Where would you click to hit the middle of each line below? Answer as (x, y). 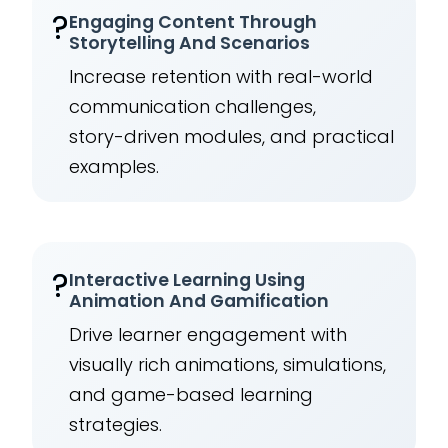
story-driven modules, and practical (232, 137)
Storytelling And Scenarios (190, 43)
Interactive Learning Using (187, 280)
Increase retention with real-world (221, 77)
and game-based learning (191, 395)
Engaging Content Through (193, 22)
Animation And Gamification (199, 301)
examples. (114, 167)
